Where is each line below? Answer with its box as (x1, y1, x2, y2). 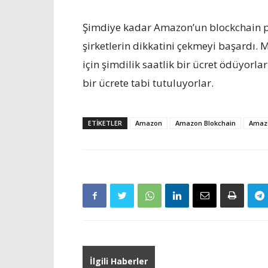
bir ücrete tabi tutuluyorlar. (83, 76, 214, 90)
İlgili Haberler (90, 255, 148, 267)
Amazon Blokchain (175, 118, 236, 127)
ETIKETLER (88, 118, 122, 127)
